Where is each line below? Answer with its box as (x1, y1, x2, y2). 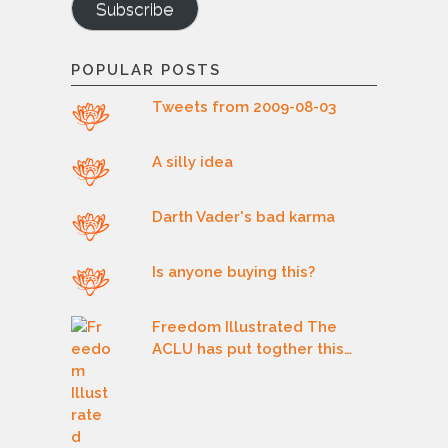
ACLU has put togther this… (152, 339, 353, 358)
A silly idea (152, 152, 234, 171)
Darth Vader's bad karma (152, 207, 336, 226)
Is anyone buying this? (152, 262, 316, 281)
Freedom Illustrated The (152, 317, 338, 336)
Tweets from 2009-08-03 (152, 97, 337, 116)
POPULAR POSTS (71, 60, 221, 79)
